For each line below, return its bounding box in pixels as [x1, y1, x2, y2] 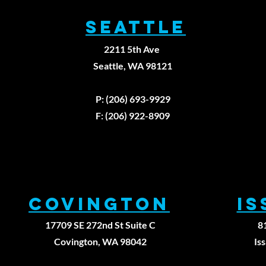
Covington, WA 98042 [53, 236, 147, 247]
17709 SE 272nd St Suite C [45, 219, 156, 230]
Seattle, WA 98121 [93, 60, 173, 71]
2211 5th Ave [104, 43, 162, 55]
